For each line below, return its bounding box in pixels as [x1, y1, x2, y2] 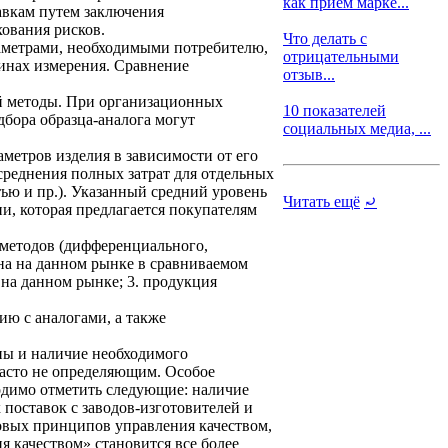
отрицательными [283, 48, 399, 65]
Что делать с [283, 30, 367, 47]
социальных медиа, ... [283, 120, 431, 137]
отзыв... [283, 66, 335, 83]
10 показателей [283, 102, 386, 119]
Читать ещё [283, 193, 360, 210]
